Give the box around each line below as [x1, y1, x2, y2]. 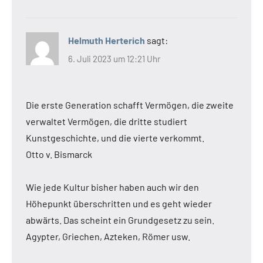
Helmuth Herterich [68, 34, 145, 46]
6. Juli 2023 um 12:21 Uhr [68, 53, 160, 65]
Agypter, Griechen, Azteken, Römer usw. [26, 231, 190, 242]
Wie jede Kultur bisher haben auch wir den [26, 181, 199, 193]
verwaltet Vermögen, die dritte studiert [26, 116, 187, 127]
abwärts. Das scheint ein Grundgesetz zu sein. [26, 214, 214, 226]
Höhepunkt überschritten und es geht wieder [26, 198, 212, 210]
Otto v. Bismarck [26, 149, 92, 160]
